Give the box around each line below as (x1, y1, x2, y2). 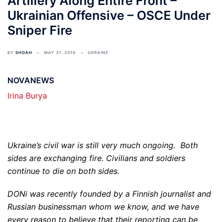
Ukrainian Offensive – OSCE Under (7, 8, 211, 23)
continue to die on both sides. (7, 166, 119, 176)
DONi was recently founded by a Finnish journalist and (7, 189, 211, 199)
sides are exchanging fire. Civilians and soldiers (7, 153, 185, 163)
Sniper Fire (7, 23, 72, 38)
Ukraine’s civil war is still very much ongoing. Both (7, 140, 198, 150)
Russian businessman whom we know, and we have (7, 202, 199, 212)
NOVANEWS (7, 75, 54, 85)
